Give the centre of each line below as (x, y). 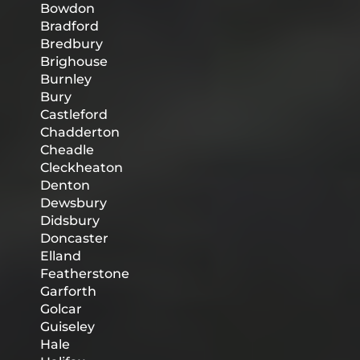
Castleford (74, 115)
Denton (65, 186)
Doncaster (74, 239)
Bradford (70, 27)
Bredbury (72, 44)
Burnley (66, 80)
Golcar (61, 309)
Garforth (68, 292)
